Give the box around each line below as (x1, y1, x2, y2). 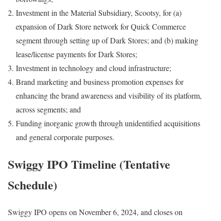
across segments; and (16, 104, 81, 115)
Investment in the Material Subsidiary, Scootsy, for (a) (16, 7, 182, 18)
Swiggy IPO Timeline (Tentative (8, 155, 170, 173)
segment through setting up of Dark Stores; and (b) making (16, 35, 198, 46)
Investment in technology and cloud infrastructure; (16, 63, 171, 74)
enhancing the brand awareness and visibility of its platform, (16, 90, 202, 101)
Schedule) (8, 176, 57, 194)
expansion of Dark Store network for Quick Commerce (16, 21, 186, 32)
